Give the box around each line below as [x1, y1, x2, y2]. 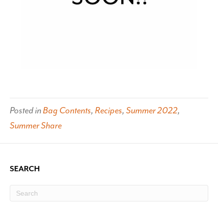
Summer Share [10, 120, 62, 132]
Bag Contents [43, 105, 91, 117]
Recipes [95, 105, 122, 117]
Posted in [10, 105, 43, 117]
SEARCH [10, 164, 40, 174]
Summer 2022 [126, 105, 178, 117]
